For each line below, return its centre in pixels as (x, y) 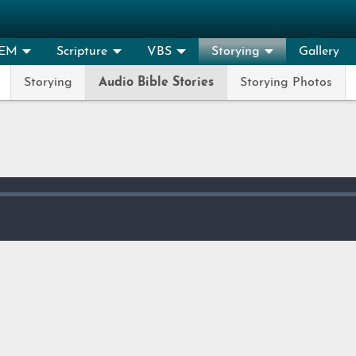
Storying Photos (286, 83)
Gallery (319, 52)
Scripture (82, 52)
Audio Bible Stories (156, 83)
